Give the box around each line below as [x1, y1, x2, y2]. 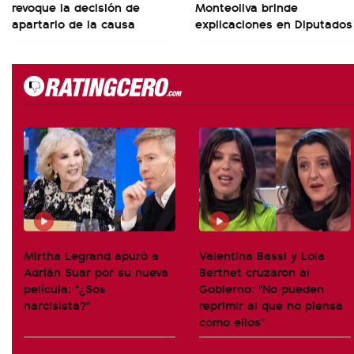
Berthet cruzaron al [199, 262, 310, 281]
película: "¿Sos [24, 278, 106, 297]
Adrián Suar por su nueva [24, 262, 168, 281]
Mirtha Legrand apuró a [24, 245, 159, 264]
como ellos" [199, 311, 265, 330]
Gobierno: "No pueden [199, 278, 324, 297]
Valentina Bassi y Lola [199, 245, 325, 264]
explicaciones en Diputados [195, 13, 352, 32]
